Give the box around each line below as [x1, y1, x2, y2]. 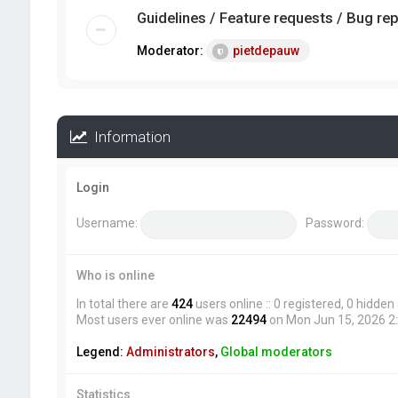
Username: [76, 216, 138, 231]
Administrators [125, 345, 215, 359]
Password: [305, 216, 364, 231]
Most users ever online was [76, 313, 231, 327]
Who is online [76, 268, 155, 283]
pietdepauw [232, 44, 299, 58]
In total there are [76, 297, 171, 311]
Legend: [76, 345, 126, 359]
